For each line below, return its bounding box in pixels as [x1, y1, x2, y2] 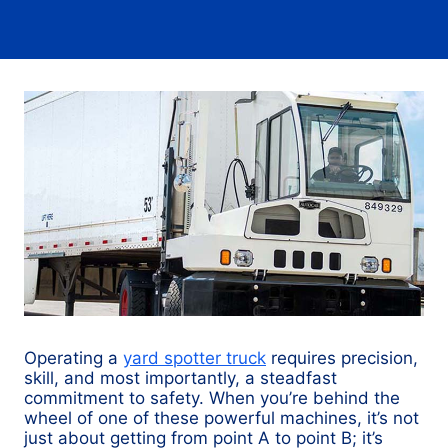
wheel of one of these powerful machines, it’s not [24, 408, 419, 428]
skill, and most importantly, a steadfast [24, 368, 337, 388]
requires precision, [266, 348, 418, 368]
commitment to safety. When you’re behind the [24, 388, 400, 408]
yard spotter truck [123, 348, 266, 368]
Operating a [24, 348, 123, 368]
